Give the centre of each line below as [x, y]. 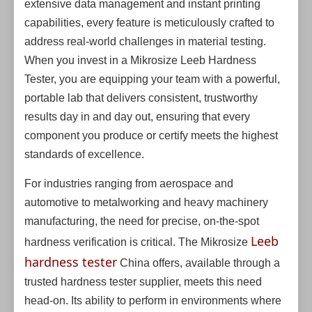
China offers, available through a [198, 263]
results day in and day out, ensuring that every [137, 117]
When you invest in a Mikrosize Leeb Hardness [140, 60]
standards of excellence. [84, 154]
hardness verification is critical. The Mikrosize [138, 242]
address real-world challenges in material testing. [145, 41]
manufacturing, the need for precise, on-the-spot [142, 221]
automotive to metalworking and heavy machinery [146, 202]
